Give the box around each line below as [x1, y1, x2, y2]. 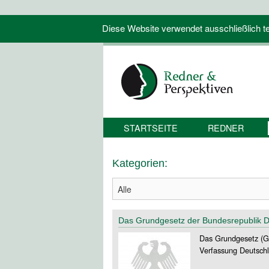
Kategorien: [112, 157, 168, 169]
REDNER [207, 121, 244, 134]
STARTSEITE [123, 121, 178, 134]
